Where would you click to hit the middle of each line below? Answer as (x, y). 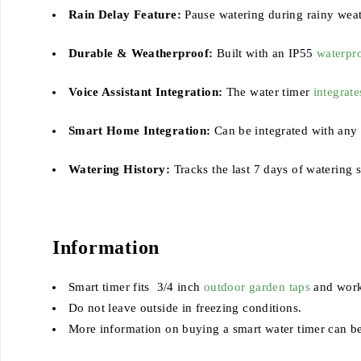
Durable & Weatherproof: (141, 53)
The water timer (266, 91)
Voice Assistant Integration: (145, 91)
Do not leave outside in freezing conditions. (187, 307)
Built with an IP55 (265, 53)
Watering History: (119, 169)
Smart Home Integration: (139, 130)
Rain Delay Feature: (124, 14)
